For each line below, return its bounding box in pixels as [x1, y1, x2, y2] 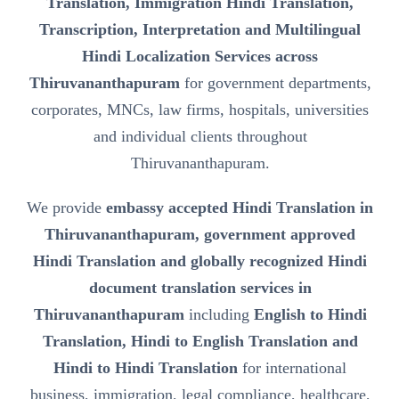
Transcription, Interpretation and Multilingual [39, 20, 361, 39]
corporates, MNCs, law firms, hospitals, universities [31, 101, 369, 119]
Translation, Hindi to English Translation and [42, 332, 358, 351]
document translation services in [88, 279, 312, 297]
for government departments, [179, 74, 371, 93]
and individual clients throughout [93, 127, 307, 146]
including [183, 305, 254, 324]
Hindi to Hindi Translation [53, 359, 238, 378]
